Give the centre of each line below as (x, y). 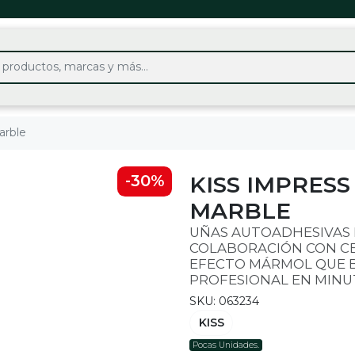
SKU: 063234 (224, 301)
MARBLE (240, 210)
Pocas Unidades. (226, 345)
